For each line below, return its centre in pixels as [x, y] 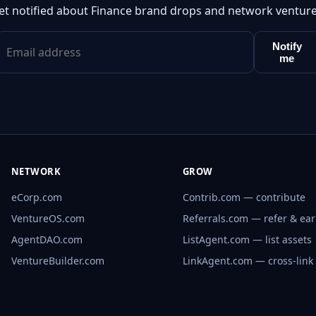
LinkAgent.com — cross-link [248, 261]
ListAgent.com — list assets [247, 240]
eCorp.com [36, 197]
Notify [287, 47]
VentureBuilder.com [57, 261]
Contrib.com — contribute [244, 197]
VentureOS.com [48, 219]
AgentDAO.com [47, 240]
